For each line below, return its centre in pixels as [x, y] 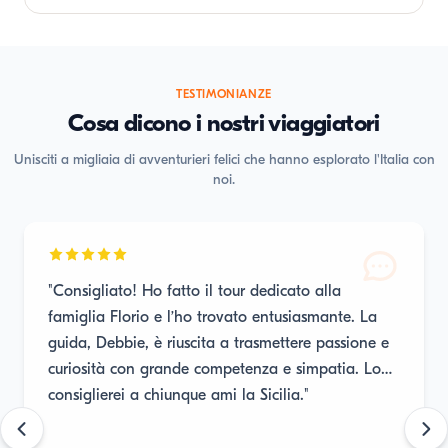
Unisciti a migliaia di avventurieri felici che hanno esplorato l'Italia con [224, 159]
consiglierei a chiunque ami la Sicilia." [178, 395]
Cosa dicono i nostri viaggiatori [224, 123]
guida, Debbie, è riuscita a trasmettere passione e [218, 343]
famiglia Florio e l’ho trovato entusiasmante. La [212, 317]
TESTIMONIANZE [224, 94]
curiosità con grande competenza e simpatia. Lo [214, 369]
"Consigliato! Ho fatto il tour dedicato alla [95, 291]
